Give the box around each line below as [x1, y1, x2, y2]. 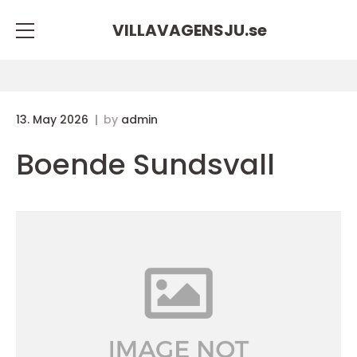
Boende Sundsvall [16, 144, 275, 185]
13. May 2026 [16, 112, 92, 127]
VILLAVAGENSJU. [112, 18, 249, 41]
